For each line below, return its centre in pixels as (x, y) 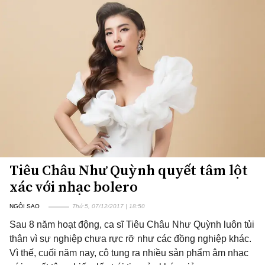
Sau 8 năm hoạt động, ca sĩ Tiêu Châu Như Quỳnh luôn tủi (132, 224)
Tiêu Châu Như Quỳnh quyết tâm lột (129, 170)
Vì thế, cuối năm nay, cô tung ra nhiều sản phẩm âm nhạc (129, 253)
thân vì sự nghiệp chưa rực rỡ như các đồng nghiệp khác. (130, 239)
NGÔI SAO (25, 206)
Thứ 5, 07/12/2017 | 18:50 (109, 206)
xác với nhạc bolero (74, 187)
